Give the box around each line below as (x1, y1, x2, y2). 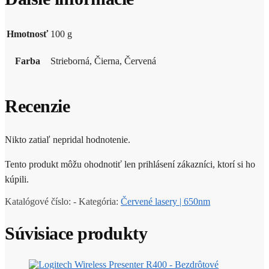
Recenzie (5, 96, 70, 116)
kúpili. (5, 174, 29, 185)
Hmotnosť (7, 29, 48, 40)
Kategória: (79, 196, 121, 207)
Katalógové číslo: (5, 196, 73, 207)
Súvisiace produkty (5, 223, 147, 243)
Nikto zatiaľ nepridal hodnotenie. (5, 134, 130, 145)
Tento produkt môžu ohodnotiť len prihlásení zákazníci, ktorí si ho (5, 159, 255, 170)
